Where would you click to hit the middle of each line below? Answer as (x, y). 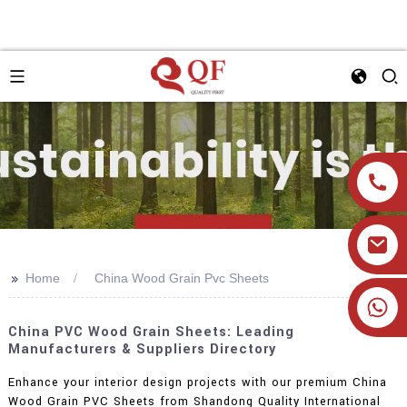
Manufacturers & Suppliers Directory (142, 349)
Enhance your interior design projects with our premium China (197, 382)
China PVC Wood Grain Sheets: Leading (151, 332)
